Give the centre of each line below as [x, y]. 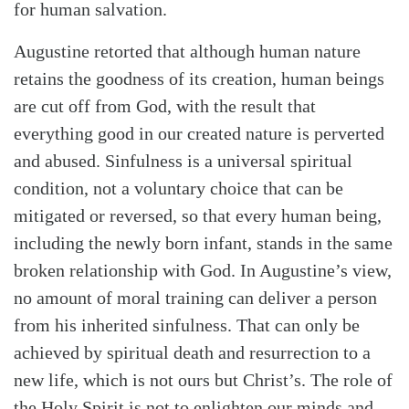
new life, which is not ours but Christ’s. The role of [203, 379]
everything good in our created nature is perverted [199, 133]
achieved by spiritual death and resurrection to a [192, 352]
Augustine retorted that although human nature [187, 51]
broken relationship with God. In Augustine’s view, [203, 270]
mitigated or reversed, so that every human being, [198, 215]
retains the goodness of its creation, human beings [199, 78]
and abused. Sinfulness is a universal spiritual [183, 160]
